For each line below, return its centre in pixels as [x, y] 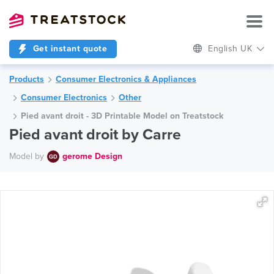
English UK [231, 49]
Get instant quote [68, 49]
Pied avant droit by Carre [95, 135]
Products [27, 79]
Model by [27, 156]
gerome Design [92, 156]
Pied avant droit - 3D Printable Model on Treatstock [122, 116]
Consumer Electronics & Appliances [126, 79]
